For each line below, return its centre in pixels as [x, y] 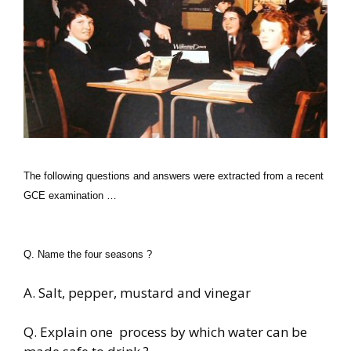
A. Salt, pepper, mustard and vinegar [137, 292]
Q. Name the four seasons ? [88, 255]
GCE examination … [70, 195]
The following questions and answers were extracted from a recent [174, 175]
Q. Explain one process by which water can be [165, 332]
